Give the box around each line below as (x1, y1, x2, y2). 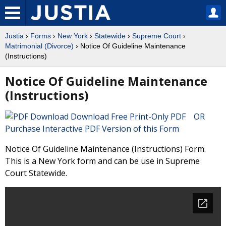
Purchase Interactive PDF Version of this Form (5, 123, 179, 134)
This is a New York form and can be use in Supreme (5, 155, 200, 166)
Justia (5, 32, 24, 40)
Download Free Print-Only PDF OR (69, 111, 211, 122)
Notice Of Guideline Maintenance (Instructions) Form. (5, 143, 206, 154)
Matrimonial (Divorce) (5, 42, 74, 50)
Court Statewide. (5, 167, 67, 179)
